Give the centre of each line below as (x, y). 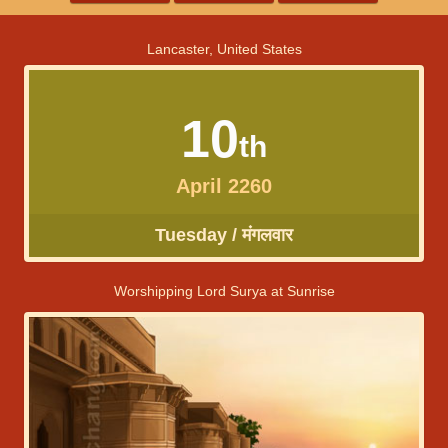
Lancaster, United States (224, 48)
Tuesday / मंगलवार (224, 235)
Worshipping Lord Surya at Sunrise (224, 290)
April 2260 (224, 186)
